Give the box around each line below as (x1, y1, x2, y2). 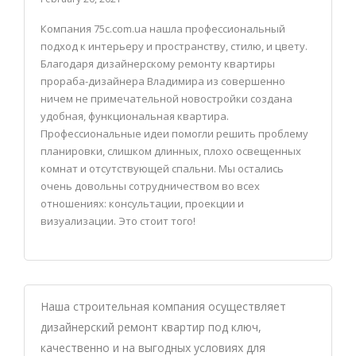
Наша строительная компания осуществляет (41, 299, 286, 314)
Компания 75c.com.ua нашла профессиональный (41, 21, 285, 36)
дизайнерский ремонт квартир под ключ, (41, 319, 261, 335)
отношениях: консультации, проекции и (41, 196, 244, 211)
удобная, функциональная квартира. (41, 109, 229, 123)
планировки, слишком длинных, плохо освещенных (41, 144, 301, 158)
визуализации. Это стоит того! (41, 214, 195, 228)
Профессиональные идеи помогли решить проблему (41, 126, 308, 141)
